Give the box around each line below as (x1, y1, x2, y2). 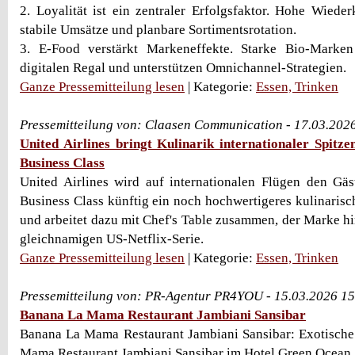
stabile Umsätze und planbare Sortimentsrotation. (20, 22, 296, 37)
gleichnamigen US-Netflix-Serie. (20, 231, 204, 246)
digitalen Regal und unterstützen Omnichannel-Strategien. (20, 60, 346, 75)
